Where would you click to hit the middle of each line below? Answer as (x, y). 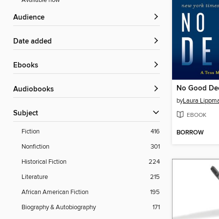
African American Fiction (55, 192)
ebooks (28, 66)
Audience (31, 18)
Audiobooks (36, 90)
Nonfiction (35, 147)
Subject (28, 114)
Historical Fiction (44, 162)
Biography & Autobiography (59, 208)
